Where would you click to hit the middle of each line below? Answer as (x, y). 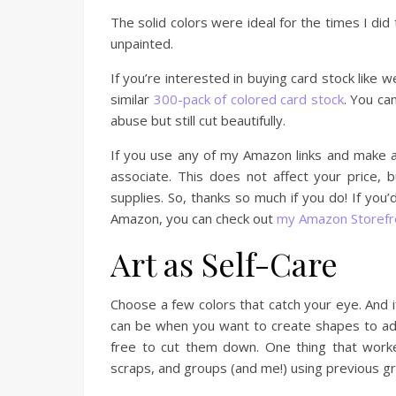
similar (132, 99)
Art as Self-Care (224, 263)
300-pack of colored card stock (248, 99)
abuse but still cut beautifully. (198, 120)
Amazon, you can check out (194, 218)
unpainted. (142, 43)
